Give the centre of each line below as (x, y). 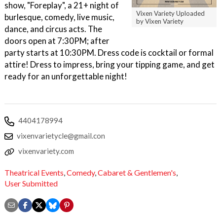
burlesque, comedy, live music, (59, 17)
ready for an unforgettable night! (66, 76)
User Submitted (31, 183)
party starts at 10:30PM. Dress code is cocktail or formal (109, 53)
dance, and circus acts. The (53, 29)
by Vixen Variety (160, 21)
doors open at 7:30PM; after (57, 41)
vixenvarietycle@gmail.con (61, 136)
